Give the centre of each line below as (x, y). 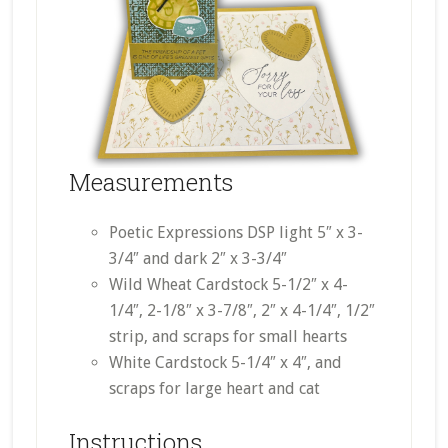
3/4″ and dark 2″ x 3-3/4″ (197, 258)
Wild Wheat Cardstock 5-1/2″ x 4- (228, 284)
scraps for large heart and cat (214, 388)
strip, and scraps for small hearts (227, 336)
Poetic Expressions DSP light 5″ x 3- (235, 232)
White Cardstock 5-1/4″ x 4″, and (225, 362)
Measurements (150, 182)
